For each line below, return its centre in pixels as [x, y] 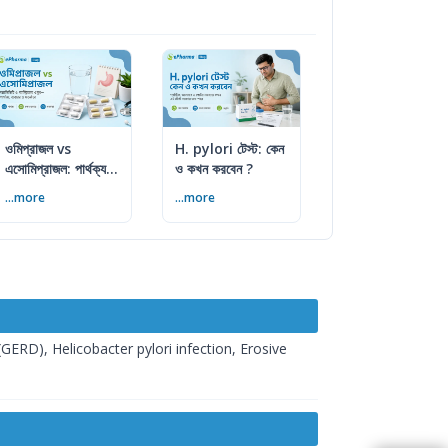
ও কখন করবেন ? [213, 169]
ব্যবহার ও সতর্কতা [46, 189]
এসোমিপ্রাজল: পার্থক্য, [58, 169]
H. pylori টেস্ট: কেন [229, 149]
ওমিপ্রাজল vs [38, 149]
